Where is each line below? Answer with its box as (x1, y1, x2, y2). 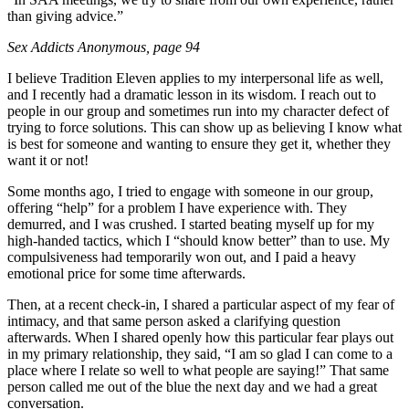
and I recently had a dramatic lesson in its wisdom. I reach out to (7, 87, 376, 103)
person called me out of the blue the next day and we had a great (7, 379, 377, 395)
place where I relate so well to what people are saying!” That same (7, 362, 389, 379)
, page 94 (146, 39, 200, 56)
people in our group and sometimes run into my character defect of (7, 103, 389, 120)
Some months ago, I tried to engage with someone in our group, (7, 184, 373, 200)
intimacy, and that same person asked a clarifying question (7, 313, 341, 330)
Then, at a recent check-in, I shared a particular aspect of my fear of (7, 297, 394, 313)
